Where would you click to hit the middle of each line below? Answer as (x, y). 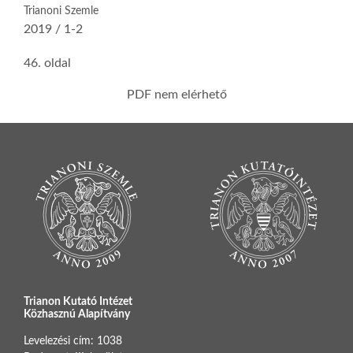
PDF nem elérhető (176, 94)
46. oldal (47, 63)
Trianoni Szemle (61, 11)
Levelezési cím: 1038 (73, 341)
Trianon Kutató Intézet (78, 301)
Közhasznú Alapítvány (77, 314)
